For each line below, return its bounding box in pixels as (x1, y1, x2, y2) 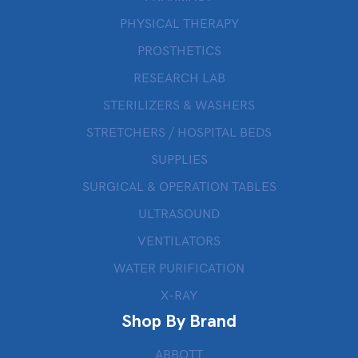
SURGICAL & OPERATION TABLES (82, 181, 276, 194)
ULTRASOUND (138, 208, 220, 221)
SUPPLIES (150, 153, 208, 167)
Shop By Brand (121, 312, 237, 331)
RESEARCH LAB (133, 72, 225, 86)
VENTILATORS (137, 235, 221, 249)
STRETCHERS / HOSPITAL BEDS (86, 126, 272, 140)
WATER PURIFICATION (113, 262, 245, 276)
